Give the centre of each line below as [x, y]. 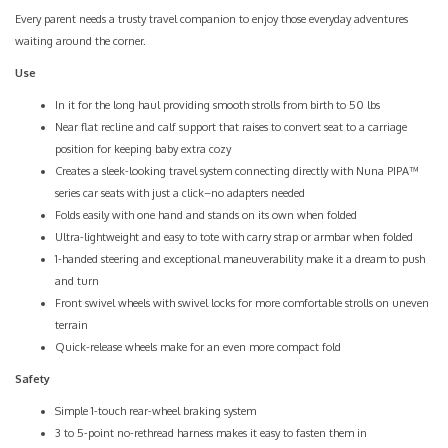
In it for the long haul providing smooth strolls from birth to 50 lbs [217, 105]
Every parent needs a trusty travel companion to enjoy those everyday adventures [211, 19]
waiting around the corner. [80, 41]
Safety [32, 379]
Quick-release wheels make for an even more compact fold [198, 347]
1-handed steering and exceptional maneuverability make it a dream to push [240, 259]
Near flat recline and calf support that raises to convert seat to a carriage [231, 127]
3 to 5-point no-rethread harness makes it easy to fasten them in [211, 433]
